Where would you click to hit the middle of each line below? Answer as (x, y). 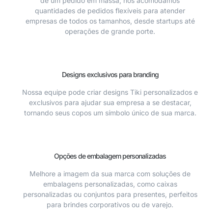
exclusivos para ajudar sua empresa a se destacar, (110, 103)
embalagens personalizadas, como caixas (110, 184)
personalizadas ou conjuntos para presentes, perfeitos (110, 194)
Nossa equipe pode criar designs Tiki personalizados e (110, 92)
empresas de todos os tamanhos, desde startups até (110, 21)
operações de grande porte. (110, 31)
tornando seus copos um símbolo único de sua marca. (110, 113)
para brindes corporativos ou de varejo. (110, 205)
